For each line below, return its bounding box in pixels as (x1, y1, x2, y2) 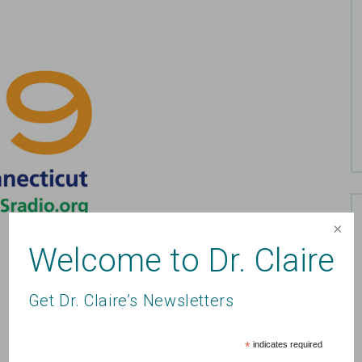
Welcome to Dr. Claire (27, 237, 335, 276)
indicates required (250, 335, 322, 345)
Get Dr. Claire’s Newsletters (27, 286, 234, 306)
